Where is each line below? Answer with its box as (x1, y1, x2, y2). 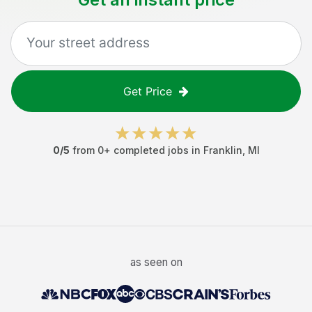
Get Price (123, 84, 172, 98)
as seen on (130, 256, 182, 269)
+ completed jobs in (103, 144, 203, 156)
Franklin (203, 144, 242, 156)
